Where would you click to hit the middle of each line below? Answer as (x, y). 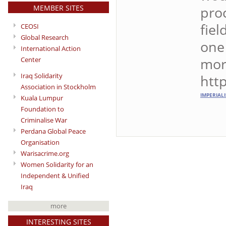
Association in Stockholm (58, 87)
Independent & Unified (55, 176)
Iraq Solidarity (42, 76)
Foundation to (42, 109)
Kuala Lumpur (42, 98)
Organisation (40, 143)
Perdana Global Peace (53, 131)
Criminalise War (44, 120)
